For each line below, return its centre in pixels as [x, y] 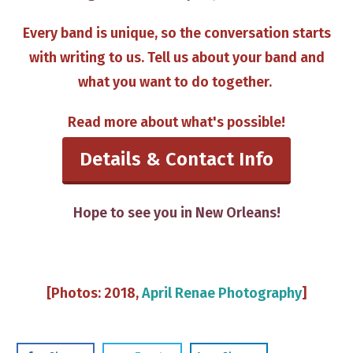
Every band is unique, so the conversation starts [176, 33]
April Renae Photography [222, 294]
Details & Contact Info [176, 160]
